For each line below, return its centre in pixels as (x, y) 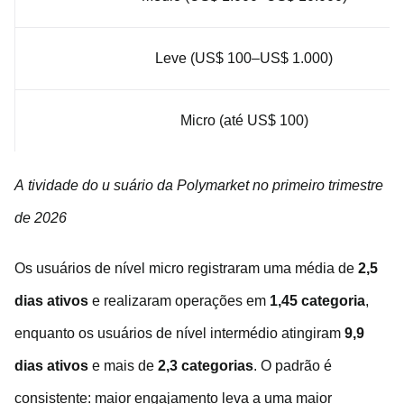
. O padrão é (293, 366)
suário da (145, 186)
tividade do (63, 186)
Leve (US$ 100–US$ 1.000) (244, 59)
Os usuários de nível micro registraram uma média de (186, 269)
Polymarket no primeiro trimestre (280, 186)
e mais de (123, 366)
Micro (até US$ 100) (244, 121)
